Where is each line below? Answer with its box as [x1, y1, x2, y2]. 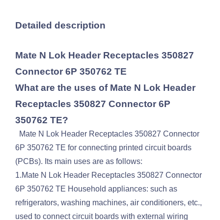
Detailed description [15, 20, 106, 31]
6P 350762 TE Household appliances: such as [15, 185, 178, 193]
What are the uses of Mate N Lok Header [15, 82, 196, 93]
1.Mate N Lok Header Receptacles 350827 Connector [15, 171, 202, 180]
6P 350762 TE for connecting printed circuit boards [15, 143, 192, 152]
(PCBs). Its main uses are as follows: [15, 157, 143, 166]
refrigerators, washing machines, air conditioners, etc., [15, 198, 202, 207]
